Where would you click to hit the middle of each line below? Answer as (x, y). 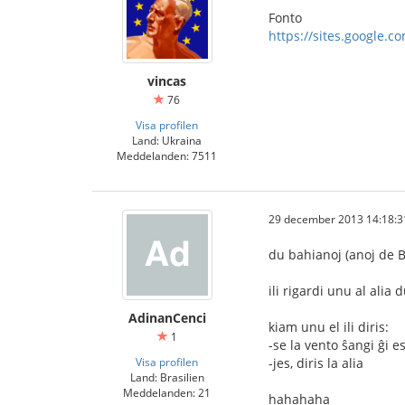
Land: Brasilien (167, 377)
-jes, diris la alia (316, 363)
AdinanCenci (167, 318)
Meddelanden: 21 (167, 392)
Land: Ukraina (167, 140)
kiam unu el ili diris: (329, 327)
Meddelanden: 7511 (167, 155)
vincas (167, 81)
